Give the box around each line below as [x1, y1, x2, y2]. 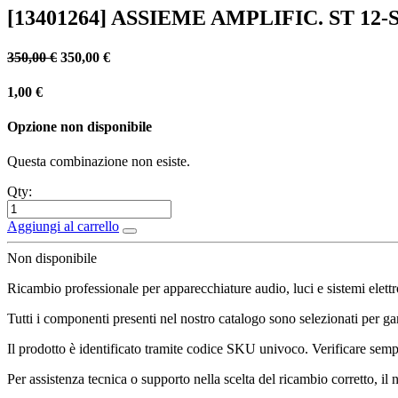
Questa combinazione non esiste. [7, 154, 190, 170]
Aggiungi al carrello [7, 219, 119, 235]
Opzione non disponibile [7, 119, 152, 135]
